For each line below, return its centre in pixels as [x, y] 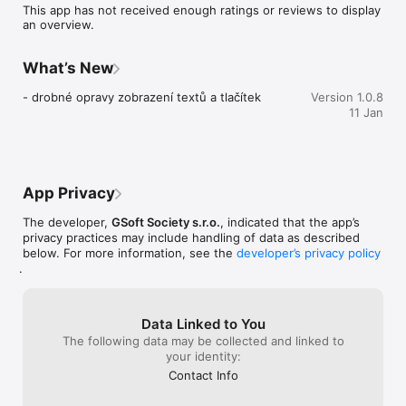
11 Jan [366, 112]
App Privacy [69, 193]
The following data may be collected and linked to [203, 341]
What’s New [68, 68]
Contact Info [203, 375]
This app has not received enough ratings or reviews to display [202, 10]
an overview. [58, 24]
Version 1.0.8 [347, 97]
